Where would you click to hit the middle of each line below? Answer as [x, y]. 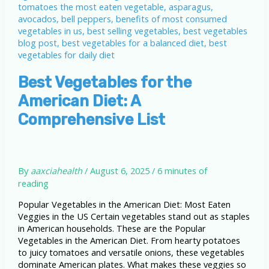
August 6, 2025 [119, 170]
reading [33, 183]
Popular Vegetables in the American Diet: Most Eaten [124, 204]
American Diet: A [79, 101]
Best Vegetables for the [104, 83]
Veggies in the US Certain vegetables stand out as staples [134, 216]
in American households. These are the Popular [112, 228]
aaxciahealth [56, 170]
